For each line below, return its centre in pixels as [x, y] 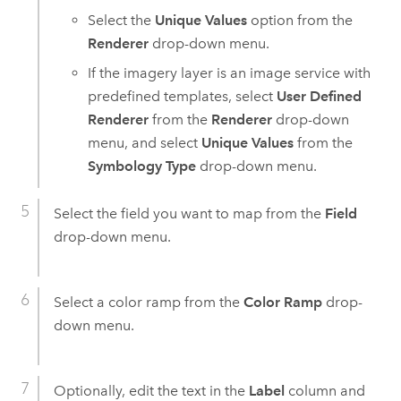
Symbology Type [142, 166]
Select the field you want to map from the [189, 214]
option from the [300, 21]
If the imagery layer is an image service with [230, 73]
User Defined [320, 97]
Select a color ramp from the [148, 303]
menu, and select [145, 143]
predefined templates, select [183, 97]
